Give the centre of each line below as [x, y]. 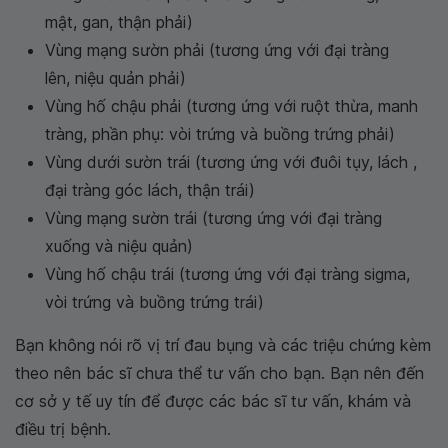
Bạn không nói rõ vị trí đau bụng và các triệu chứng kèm [223, 345]
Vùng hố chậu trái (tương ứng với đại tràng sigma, [227, 274]
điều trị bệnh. [63, 429]
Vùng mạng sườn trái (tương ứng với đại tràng [213, 218]
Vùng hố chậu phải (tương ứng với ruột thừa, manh [231, 106]
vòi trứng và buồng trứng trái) [154, 302]
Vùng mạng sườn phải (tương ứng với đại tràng [217, 50]
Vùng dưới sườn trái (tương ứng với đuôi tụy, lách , [231, 162]
